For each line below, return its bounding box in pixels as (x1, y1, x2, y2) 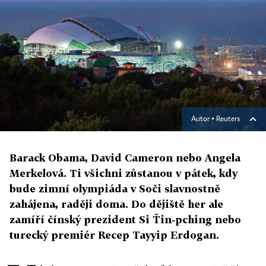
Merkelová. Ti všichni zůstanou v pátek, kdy (9, 167, 237, 180)
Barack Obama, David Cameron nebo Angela (9, 151, 240, 164)
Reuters (216, 116, 240, 123)
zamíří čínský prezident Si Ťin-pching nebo (9, 213, 241, 226)
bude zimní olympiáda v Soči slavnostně (9, 182, 220, 195)
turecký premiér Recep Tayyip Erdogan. (9, 229, 219, 242)
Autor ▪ (191, 116, 216, 123)
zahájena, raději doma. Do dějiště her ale (9, 198, 223, 211)
